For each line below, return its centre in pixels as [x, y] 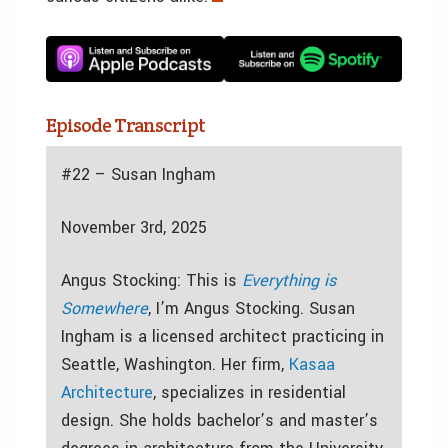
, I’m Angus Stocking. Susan [251, 308]
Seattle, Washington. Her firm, [175, 364]
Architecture [107, 392]
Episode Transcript [125, 124]
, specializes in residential [249, 392]
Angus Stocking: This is [151, 280]
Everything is [289, 280]
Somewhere [104, 308]
